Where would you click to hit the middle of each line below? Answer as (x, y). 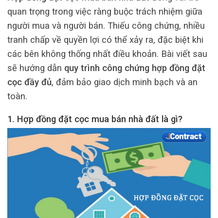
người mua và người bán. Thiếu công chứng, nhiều (106, 25)
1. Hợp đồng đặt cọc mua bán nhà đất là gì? (95, 119)
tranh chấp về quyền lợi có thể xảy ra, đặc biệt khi (105, 39)
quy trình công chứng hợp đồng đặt (135, 68)
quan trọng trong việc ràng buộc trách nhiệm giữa (105, 11)
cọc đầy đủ (29, 82)
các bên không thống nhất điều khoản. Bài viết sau (107, 54)
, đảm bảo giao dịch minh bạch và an (125, 82)
